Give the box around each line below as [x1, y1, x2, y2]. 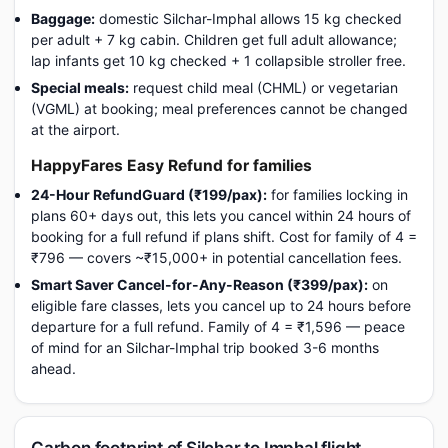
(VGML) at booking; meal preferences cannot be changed [31, 100, 408, 117]
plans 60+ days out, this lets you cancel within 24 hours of [31, 207, 411, 224]
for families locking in [267, 186, 408, 203]
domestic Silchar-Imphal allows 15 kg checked [95, 10, 402, 27]
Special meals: [31, 79, 129, 96]
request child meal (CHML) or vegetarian [129, 79, 398, 96]
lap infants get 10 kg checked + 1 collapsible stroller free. [31, 52, 406, 69]
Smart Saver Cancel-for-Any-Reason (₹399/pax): [31, 276, 368, 293]
